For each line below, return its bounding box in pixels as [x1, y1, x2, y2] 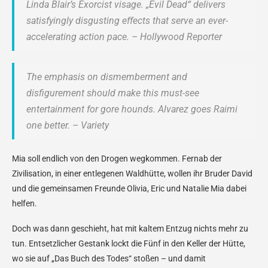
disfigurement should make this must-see [26, 87, 199, 99]
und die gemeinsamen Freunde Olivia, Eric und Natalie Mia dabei [12, 184, 246, 193]
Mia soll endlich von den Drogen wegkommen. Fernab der [12, 154, 222, 163]
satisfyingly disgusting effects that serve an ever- [26, 15, 228, 26]
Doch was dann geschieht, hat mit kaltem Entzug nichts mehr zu [12, 224, 248, 233]
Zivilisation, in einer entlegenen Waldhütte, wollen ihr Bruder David [12, 169, 252, 178]
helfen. [12, 199, 37, 208]
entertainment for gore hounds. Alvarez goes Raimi [26, 103, 237, 115]
